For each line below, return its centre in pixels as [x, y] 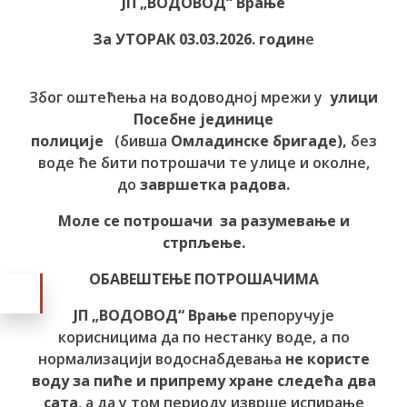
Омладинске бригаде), [260, 141]
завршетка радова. [215, 184]
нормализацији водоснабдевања [161, 359]
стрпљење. [203, 243]
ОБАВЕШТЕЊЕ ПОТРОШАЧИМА [203, 279]
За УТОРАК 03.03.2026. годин [199, 39]
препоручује [285, 315]
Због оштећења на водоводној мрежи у [179, 97]
